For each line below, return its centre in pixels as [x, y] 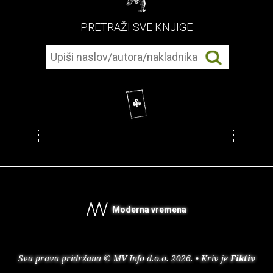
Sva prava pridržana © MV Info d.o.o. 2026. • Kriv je [124, 258]
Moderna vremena [148, 210]
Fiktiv [243, 258]
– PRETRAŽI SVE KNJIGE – [136, 27]
